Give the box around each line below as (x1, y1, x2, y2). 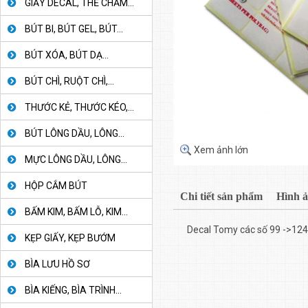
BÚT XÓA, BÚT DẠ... (25, 49, 109, 60)
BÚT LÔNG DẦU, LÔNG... (25, 128, 124, 139)
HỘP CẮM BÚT (25, 180, 87, 191)
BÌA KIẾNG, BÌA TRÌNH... (25, 285, 122, 296)
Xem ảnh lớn (194, 144, 248, 156)
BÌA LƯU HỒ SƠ (25, 258, 90, 269)
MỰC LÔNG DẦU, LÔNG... (25, 154, 127, 165)
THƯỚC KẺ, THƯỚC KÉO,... (25, 102, 134, 113)
